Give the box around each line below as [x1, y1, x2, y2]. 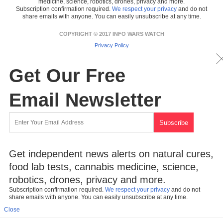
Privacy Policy [94, 42, 129, 48]
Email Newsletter [9, 89, 161, 111]
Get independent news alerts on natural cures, [9, 148, 214, 159]
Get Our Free [9, 65, 125, 86]
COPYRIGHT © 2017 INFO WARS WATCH [59, 30, 164, 37]
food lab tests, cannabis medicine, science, [9, 161, 199, 172]
